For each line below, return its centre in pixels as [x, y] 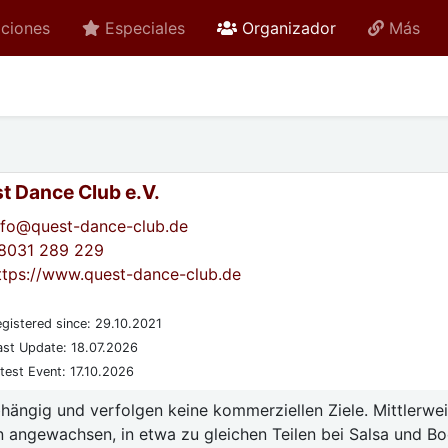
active [358, 27]
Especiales [145, 28]
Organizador [289, 28]
